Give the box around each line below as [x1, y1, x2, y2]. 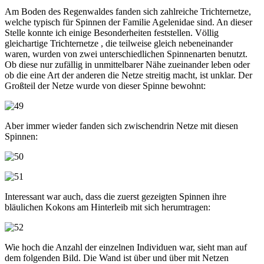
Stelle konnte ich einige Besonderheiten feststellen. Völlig [5, 27, 219, 38]
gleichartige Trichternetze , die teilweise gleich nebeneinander [5, 38, 233, 48]
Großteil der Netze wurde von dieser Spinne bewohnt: [5, 80, 206, 91]
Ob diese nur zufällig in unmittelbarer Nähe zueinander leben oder [5, 59, 250, 70]
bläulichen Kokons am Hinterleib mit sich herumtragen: [5, 202, 210, 212]
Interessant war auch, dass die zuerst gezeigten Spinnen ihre [5, 191, 226, 202]
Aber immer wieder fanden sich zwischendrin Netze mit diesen [5, 120, 238, 131]
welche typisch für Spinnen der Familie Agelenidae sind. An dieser [5, 16, 252, 27]
